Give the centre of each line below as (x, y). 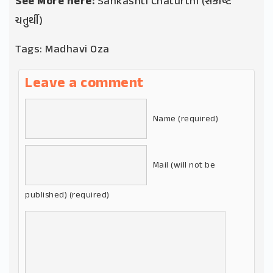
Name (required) (185, 119)
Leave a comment (84, 84)
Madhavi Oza (77, 50)
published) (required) (67, 196)
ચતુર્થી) (29, 22)
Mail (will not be (184, 166)
